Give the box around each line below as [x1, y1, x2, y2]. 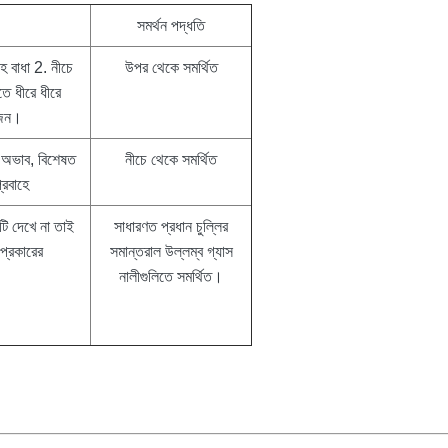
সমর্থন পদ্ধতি [137, 16, 205, 34]
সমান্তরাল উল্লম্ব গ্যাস [109, 242, 233, 260]
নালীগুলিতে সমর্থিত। [119, 267, 223, 285]
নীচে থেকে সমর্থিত [125, 150, 217, 168]
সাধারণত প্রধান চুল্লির [114, 217, 228, 235]
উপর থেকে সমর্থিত [124, 58, 218, 76]
